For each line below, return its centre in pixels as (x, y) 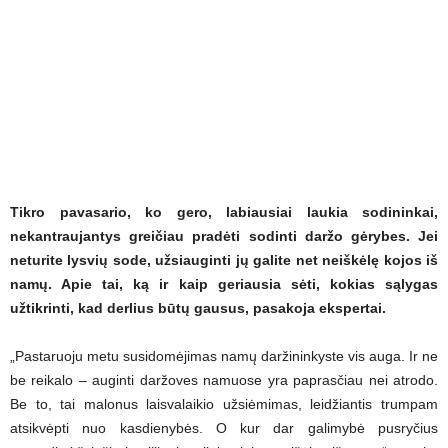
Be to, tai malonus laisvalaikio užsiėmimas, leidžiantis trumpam (224, 404)
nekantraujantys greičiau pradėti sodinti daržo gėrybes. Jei (224, 236)
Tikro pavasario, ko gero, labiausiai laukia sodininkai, (224, 212)
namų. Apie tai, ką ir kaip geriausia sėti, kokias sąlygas (224, 284)
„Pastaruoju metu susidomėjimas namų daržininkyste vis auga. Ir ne (224, 356)
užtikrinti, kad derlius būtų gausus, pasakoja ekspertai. (198, 308)
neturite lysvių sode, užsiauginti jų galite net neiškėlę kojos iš (224, 260)
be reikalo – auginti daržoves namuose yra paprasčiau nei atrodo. (224, 380)
